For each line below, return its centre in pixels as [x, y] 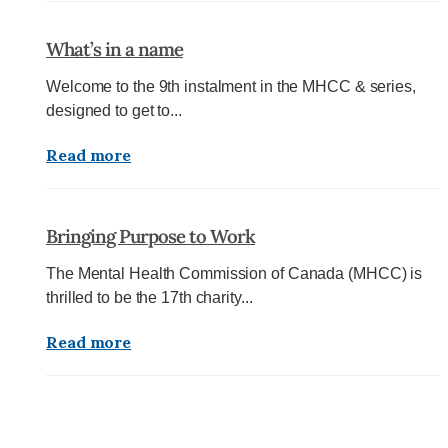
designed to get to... [114, 110]
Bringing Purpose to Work [150, 235]
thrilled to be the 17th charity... [149, 297]
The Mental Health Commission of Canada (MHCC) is [234, 273]
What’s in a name [114, 48]
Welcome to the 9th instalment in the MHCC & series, [231, 86]
